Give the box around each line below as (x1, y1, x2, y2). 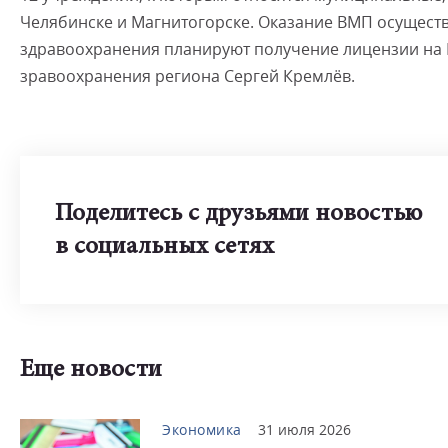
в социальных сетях (55, 235, 274, 260)
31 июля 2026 (257, 420, 351, 439)
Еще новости (20, 358, 162, 383)
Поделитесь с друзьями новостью (55, 202, 422, 227)
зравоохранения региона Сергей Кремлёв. (20, 65, 355, 87)
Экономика (162, 420, 242, 439)
